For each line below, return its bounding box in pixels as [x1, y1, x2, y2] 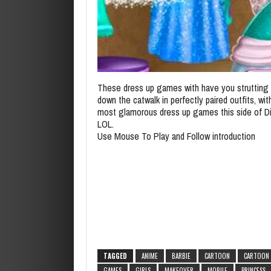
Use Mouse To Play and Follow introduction [97, 129, 255, 143]
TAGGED [103, 250, 127, 261]
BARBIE [172, 250, 191, 261]
